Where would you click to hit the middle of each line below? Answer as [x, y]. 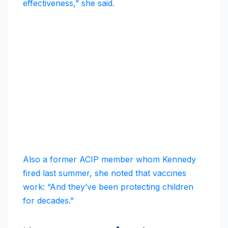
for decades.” [48, 201]
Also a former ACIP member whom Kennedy [109, 160]
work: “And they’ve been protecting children [108, 187]
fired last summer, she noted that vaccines [105, 173]
